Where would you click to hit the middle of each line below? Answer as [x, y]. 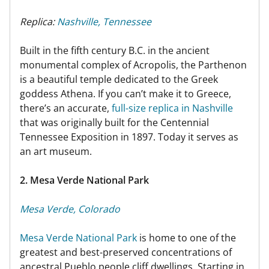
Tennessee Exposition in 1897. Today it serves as [129, 137]
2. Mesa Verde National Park [84, 180]
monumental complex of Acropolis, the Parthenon [133, 65]
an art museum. [56, 151]
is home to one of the [186, 237]
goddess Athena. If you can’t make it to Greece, [125, 93]
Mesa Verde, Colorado [70, 209]
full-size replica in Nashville [172, 108]
